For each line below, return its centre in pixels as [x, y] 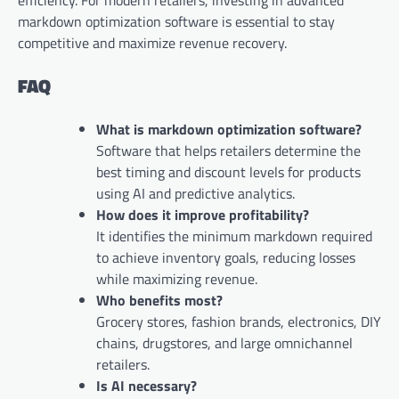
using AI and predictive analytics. [195, 193]
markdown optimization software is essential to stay [176, 22]
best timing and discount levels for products [228, 171]
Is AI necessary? [147, 385]
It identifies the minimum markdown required [234, 236]
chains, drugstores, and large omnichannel [224, 342]
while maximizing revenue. [177, 278]
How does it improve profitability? [203, 214]
